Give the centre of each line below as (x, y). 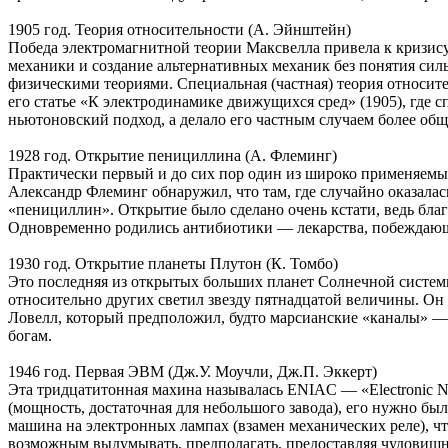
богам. (30, 335)
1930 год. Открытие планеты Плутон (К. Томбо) (173, 263)
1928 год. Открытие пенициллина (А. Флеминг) (172, 155)
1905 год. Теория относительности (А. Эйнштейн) (179, 29)
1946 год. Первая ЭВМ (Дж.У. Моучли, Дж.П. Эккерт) (192, 371)
